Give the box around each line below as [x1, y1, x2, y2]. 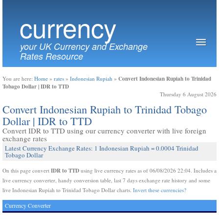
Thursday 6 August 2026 [160, 90, 217, 98]
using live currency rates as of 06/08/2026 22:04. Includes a [79, 167, 217, 174]
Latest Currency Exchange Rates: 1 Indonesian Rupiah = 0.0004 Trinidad [5, 144, 198, 153]
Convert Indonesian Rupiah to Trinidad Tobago [2, 102, 207, 116]
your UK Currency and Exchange [20, 40, 148, 52]
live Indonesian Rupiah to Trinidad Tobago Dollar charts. [2, 186, 133, 194]
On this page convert [2, 167, 51, 174]
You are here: [2, 75, 34, 82]
